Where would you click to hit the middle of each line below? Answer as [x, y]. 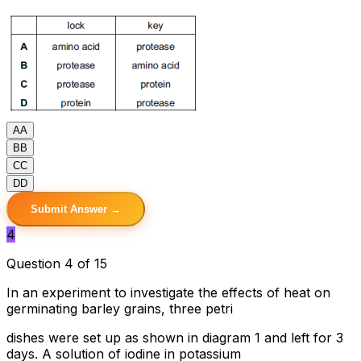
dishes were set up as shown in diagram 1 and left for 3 [175, 337]
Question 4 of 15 [57, 263]
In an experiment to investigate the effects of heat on [168, 292]
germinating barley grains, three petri [120, 308]
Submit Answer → [76, 209]
